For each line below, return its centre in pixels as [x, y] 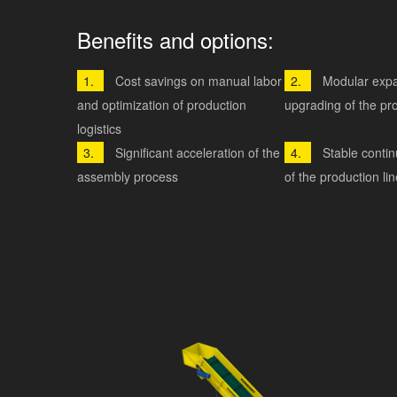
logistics [99, 128]
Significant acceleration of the [198, 152]
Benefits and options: [175, 39]
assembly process [128, 176]
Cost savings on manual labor [198, 80]
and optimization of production [162, 104]
